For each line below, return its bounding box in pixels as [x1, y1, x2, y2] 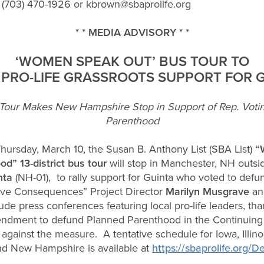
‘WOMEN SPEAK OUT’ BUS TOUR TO [15, 51, 249, 71]
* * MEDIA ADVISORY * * [75, 25, 189, 39]
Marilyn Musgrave [166, 184, 249, 199]
